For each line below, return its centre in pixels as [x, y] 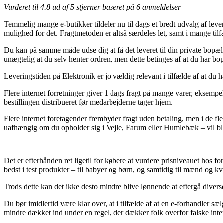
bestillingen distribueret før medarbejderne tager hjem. [88, 102]
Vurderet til [22, 7]
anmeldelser [161, 7]
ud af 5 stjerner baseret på [93, 7]
